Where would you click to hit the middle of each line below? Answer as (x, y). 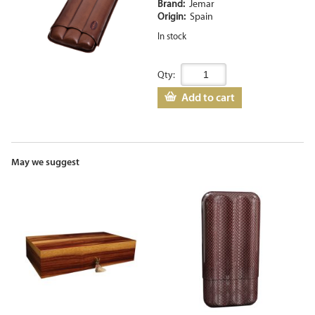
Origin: (174, 17)
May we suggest (45, 162)
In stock (172, 36)
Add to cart (208, 97)
